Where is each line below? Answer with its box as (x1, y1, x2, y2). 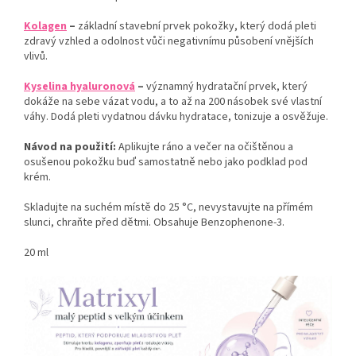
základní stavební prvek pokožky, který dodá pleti (78, 17, 319, 34)
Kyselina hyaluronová (24, 78, 135, 95)
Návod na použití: (24, 138, 118, 155)
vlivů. (24, 48, 48, 64)
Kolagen (24, 17, 67, 34)
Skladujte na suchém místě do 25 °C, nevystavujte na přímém (24, 199, 313, 215)
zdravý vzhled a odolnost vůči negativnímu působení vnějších (24, 33, 314, 49)
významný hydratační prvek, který (146, 78, 308, 95)
